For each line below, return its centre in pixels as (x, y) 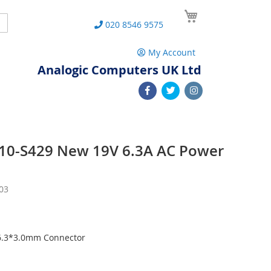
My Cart (217, 11)
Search (15, 21)
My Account (172, 52)
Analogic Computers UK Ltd (119, 70)
